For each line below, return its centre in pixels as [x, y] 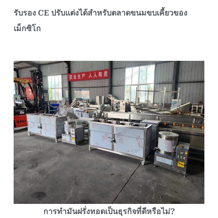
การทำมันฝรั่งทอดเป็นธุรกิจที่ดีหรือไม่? [109, 211]
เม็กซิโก [27, 28]
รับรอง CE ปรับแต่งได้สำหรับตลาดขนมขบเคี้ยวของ [100, 13]
